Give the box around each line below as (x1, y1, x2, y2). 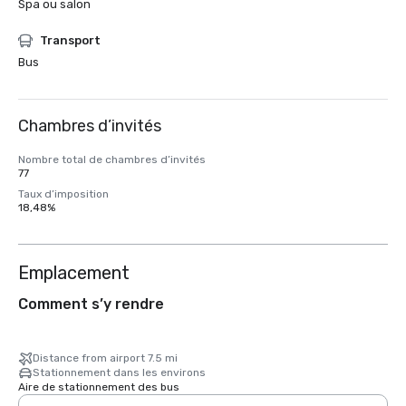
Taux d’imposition (18, 188, 109, 200)
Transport (40, 34, 101, 47)
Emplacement (18, 262, 130, 284)
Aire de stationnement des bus (18, 381, 179, 393)
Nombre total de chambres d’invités (18, 153, 206, 166)
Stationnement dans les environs (33, 366, 206, 379)
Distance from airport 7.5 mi (33, 352, 178, 364)
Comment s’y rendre (18, 295, 164, 313)
